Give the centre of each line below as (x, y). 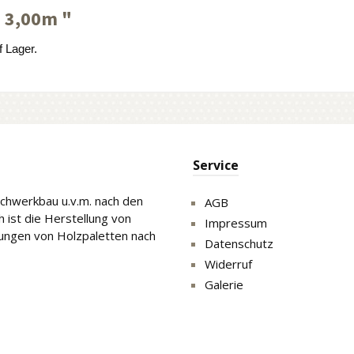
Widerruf (228, 264)
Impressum (236, 223)
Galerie (224, 284)
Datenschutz (239, 243)
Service (216, 165)
